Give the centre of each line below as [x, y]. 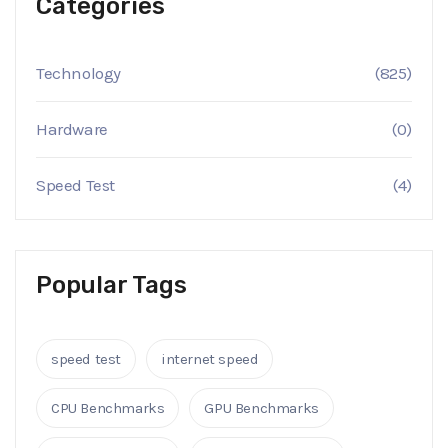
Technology [78, 73]
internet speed [210, 359]
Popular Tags [111, 285]
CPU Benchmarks [108, 408]
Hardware [72, 129]
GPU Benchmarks [261, 408]
